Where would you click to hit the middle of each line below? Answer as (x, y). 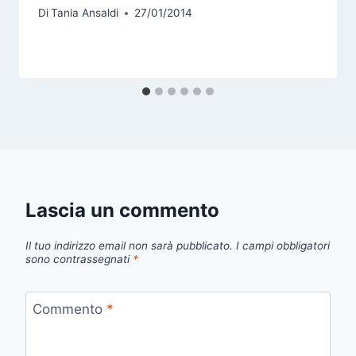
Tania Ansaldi (85, 13)
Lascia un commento (122, 211)
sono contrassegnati (79, 259)
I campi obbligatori (283, 245)
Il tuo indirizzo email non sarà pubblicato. (129, 245)
